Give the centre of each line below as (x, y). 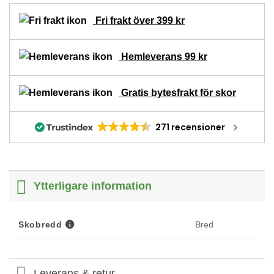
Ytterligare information (93, 186)
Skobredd (40, 224)
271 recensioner (190, 127)
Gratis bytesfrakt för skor (177, 92)
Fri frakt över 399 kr (139, 20)
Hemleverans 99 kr (163, 56)
